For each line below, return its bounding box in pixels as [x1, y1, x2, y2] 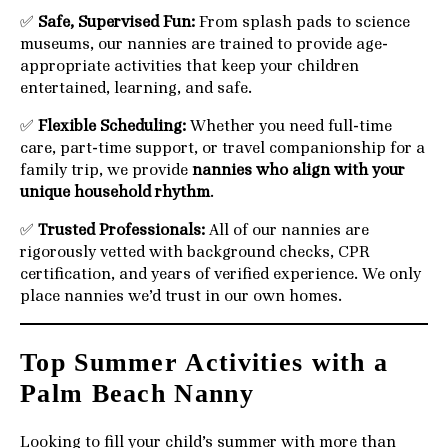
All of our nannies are [205, 220, 369, 241]
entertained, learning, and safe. [20, 78, 252, 99]
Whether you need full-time [186, 116, 392, 137]
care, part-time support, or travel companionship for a [20, 138, 425, 159]
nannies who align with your [192, 160, 405, 181]
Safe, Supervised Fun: [38, 12, 195, 33]
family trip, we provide [20, 160, 192, 181]
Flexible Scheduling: [38, 116, 186, 137]
